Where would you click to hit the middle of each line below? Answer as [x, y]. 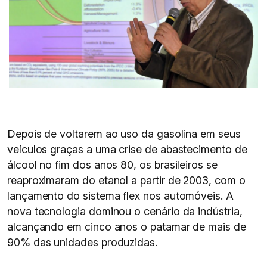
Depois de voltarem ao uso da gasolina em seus [124, 134]
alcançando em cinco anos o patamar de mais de [127, 227]
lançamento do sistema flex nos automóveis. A [120, 196]
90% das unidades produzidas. [82, 242]
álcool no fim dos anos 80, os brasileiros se [112, 165]
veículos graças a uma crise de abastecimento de [127, 149]
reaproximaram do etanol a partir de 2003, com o [126, 180]
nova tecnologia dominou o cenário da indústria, [125, 211]
